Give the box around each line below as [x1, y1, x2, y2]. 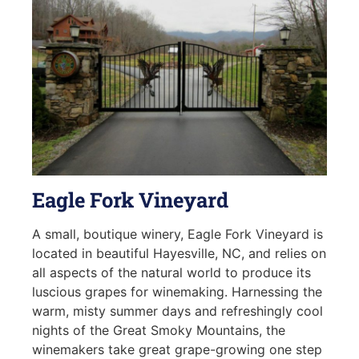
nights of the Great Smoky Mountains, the [31, 321, 285, 338]
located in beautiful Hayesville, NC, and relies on [31, 244, 326, 261]
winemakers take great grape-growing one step [31, 341, 322, 357]
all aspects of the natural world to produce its [31, 264, 311, 280]
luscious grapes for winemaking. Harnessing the [31, 283, 322, 300]
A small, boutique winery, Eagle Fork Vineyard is [31, 225, 323, 242]
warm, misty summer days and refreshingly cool [31, 302, 323, 319]
